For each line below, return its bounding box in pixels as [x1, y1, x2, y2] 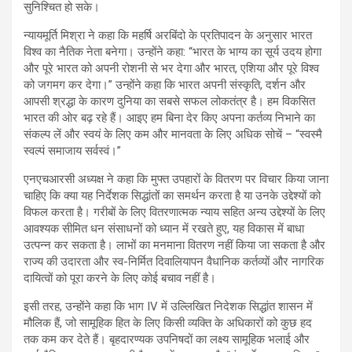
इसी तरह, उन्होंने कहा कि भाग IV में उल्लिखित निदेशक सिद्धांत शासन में [24, 299, 313, 314]
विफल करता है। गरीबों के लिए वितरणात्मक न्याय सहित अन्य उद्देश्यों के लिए [24, 205, 325, 220]
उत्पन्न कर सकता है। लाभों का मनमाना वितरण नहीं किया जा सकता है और [24, 238, 325, 253]
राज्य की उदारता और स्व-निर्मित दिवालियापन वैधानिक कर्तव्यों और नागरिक [24, 255, 324, 269]
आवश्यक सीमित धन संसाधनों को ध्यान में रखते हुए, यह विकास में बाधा [24, 222, 304, 236]
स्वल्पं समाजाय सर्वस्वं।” [24, 144, 121, 159]
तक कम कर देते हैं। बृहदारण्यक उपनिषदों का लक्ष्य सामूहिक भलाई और [24, 332, 310, 347]
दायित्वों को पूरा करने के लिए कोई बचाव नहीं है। [24, 271, 216, 286]
